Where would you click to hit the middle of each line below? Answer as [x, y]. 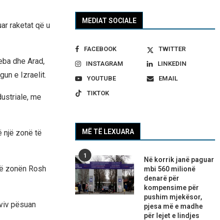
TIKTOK [98, 93]
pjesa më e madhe [174, 206]
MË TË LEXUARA [108, 132]
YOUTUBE [102, 79]
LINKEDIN [172, 64]
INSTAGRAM [105, 64]
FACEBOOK [100, 49]
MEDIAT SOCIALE [110, 21]
